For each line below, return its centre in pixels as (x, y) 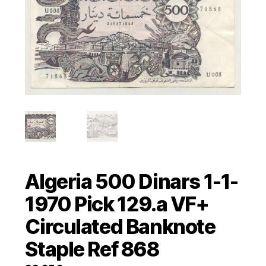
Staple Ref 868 (92, 249)
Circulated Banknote (120, 227)
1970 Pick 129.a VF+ (117, 204)
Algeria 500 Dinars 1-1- (132, 182)
